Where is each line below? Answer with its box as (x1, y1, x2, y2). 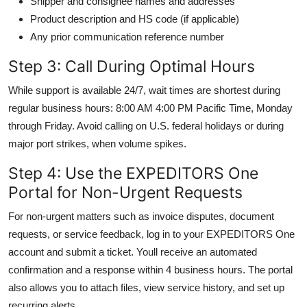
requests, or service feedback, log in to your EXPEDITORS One (8, 228, 295, 240)
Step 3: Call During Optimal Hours (8, 56, 255, 76)
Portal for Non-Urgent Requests (8, 182, 243, 202)
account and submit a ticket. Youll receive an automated (8, 245, 257, 258)
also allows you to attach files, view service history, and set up (8, 281, 284, 293)
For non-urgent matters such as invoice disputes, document (8, 210, 274, 222)
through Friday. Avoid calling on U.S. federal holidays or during (8, 119, 284, 132)
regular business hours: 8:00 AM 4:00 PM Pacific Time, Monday (8, 101, 293, 114)
